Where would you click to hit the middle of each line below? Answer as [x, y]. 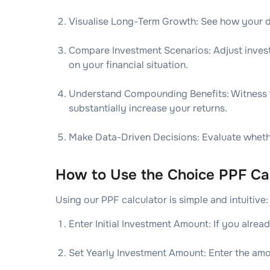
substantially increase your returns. [148, 108]
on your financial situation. [128, 65]
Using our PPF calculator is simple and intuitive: [162, 200]
